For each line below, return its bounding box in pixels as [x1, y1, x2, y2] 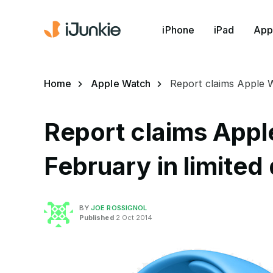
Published [79, 213, 114, 222]
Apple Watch [91, 77, 151, 90]
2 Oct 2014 [113, 213, 153, 222]
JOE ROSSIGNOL [91, 203, 147, 212]
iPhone [162, 23, 194, 36]
